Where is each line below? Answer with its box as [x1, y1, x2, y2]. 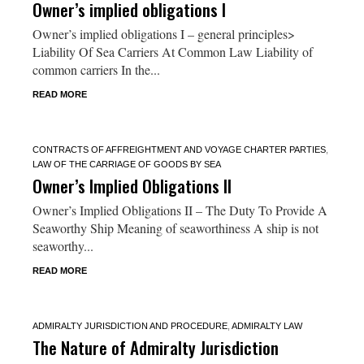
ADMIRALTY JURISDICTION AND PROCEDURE [32, 320, 227, 331]
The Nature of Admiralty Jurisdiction [32, 334, 279, 360]
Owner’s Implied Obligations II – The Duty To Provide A [32, 201, 327, 219]
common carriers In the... [32, 60, 160, 78]
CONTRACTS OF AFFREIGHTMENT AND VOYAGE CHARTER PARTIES [32, 144, 326, 154]
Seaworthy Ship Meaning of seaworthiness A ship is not [32, 219, 318, 236]
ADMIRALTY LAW [231, 320, 302, 331]
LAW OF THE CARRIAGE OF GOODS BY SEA [32, 158, 221, 169]
